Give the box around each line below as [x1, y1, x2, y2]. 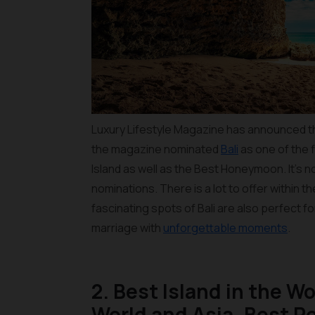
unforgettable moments [163, 220, 288, 236]
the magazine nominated [91, 141, 221, 157]
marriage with [91, 220, 163, 236]
